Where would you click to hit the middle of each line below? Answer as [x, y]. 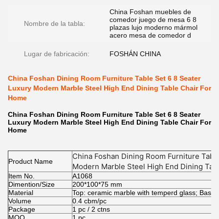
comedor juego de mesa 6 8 [153, 20]
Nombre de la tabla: [55, 23]
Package [22, 209]
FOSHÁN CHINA [135, 54]
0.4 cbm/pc [90, 201]
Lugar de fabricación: [57, 54]
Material [21, 193]
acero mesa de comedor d [150, 35]
